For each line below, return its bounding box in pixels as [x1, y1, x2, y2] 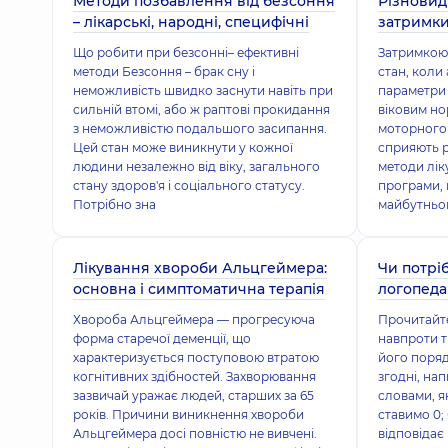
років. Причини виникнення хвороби [73, 407, 304, 422]
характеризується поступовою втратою [73, 350, 319, 365]
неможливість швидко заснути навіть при [73, 83, 333, 98]
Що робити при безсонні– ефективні [73, 45, 299, 60]
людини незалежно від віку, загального [73, 159, 320, 174]
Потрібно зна [73, 197, 156, 212]
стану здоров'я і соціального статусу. [73, 178, 305, 193]
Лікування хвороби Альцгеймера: [73, 259, 327, 277]
